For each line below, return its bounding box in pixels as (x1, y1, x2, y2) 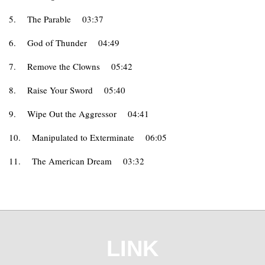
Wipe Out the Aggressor (27, 108, 117, 119)
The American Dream (32, 155, 112, 167)
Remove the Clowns (27, 60, 100, 72)
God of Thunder (27, 37, 87, 49)
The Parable (27, 13, 71, 25)
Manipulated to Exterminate (32, 131, 134, 143)
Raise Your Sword (27, 84, 93, 96)
